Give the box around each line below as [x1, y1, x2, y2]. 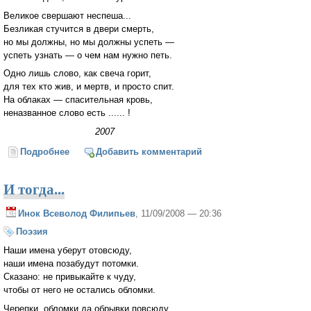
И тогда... [3, 178, 65, 199]
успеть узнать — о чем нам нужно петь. [3, 49, 172, 60]
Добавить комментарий [95, 146, 202, 157]
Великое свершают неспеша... [3, 10, 131, 21]
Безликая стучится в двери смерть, [3, 23, 154, 34]
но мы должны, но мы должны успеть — [3, 36, 174, 47]
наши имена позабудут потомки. [3, 258, 139, 269]
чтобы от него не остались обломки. [3, 285, 155, 296]
